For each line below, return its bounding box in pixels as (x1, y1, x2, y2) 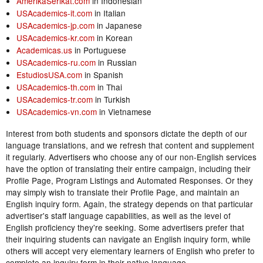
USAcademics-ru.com (16, 56, 96, 69)
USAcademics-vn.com (16, 106, 97, 118)
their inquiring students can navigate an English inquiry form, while (6, 233, 251, 245)
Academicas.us (16, 44, 72, 56)
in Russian (95, 56, 137, 69)
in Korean (94, 32, 133, 44)
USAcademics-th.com (16, 81, 95, 93)
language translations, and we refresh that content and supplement (6, 139, 254, 151)
